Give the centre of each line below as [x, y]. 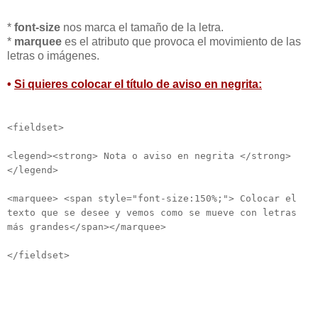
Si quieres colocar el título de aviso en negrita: [138, 84]
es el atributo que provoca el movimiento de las [183, 42]
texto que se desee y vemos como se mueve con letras [152, 213]
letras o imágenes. [53, 56]
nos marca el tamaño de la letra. [142, 28]
